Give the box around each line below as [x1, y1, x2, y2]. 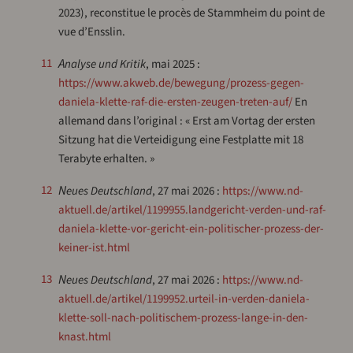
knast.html [58, 329, 111, 346]
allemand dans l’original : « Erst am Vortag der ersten [58, 113, 315, 130]
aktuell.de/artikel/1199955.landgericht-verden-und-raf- [58, 202, 326, 219]
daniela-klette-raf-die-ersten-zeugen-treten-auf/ [58, 94, 292, 111]
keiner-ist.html [58, 240, 130, 257]
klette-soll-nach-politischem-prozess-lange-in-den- [58, 310, 308, 327]
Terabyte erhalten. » [58, 150, 154, 168]
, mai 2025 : [145, 56, 200, 73]
